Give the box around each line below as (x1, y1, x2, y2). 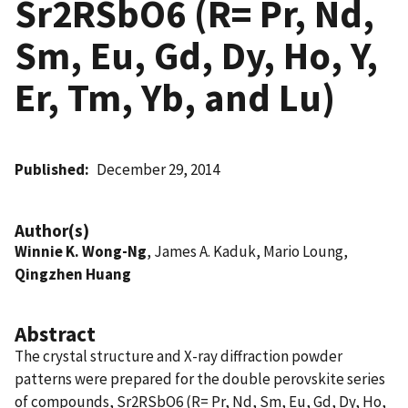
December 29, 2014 (97, 158, 220, 179)
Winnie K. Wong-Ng (15, 240, 147, 261)
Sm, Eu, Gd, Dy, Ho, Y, (15, 30, 378, 80)
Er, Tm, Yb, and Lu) (15, 72, 335, 122)
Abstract (15, 320, 96, 347)
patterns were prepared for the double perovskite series (15, 368, 385, 389)
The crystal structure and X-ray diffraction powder (15, 345, 342, 366)
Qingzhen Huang (15, 263, 131, 284)
